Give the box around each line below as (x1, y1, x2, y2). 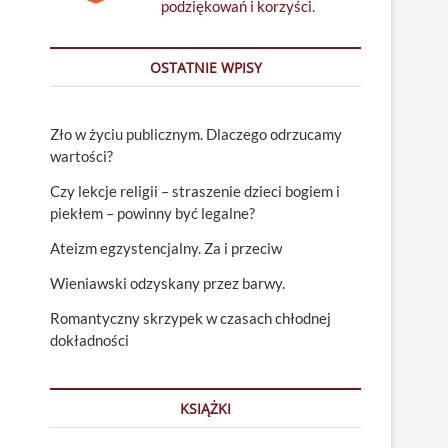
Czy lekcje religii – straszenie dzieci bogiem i (50, 182, 340, 200)
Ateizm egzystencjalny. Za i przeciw (50, 239, 282, 257)
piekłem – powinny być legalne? (50, 204, 255, 222)
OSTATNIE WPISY (149, 58, 262, 77)
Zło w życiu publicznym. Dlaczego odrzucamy (50, 125, 342, 143)
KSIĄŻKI (180, 399, 231, 418)
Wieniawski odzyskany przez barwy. (50, 274, 285, 292)
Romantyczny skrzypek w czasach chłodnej (50, 309, 331, 327)
